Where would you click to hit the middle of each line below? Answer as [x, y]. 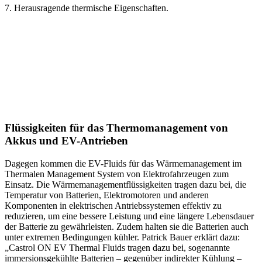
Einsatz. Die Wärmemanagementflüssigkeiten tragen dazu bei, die [125, 184]
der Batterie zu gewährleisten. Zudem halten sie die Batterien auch [127, 226]
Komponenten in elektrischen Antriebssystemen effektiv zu [113, 205]
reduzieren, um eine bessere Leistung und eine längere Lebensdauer [129, 216]
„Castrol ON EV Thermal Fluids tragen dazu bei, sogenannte [117, 247]
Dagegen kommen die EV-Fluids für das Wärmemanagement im [123, 163]
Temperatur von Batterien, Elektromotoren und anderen [107, 195]
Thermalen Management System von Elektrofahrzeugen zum [117, 174]
